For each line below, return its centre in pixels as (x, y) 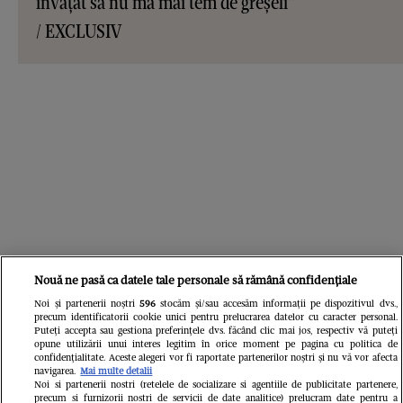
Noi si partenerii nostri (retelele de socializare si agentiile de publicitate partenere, (216, 384)
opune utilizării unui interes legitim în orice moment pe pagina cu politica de (216, 344)
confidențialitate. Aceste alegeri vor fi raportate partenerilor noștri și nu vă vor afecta (216, 357)
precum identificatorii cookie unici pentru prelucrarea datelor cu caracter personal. (216, 317)
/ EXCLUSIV (79, 31)
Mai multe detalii (116, 371)
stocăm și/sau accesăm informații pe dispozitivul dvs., (276, 303)
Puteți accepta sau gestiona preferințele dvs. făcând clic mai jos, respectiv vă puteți (216, 330)
